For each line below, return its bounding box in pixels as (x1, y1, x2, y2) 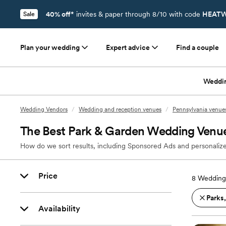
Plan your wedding (20, 43, 80, 51)
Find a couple (176, 43, 219, 51)
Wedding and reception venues (79, 106, 161, 113)
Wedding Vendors (20, 106, 68, 113)
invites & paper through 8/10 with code (74, 10, 202, 18)
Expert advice (106, 43, 150, 51)
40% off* (46, 10, 74, 18)
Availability (38, 204, 80, 213)
